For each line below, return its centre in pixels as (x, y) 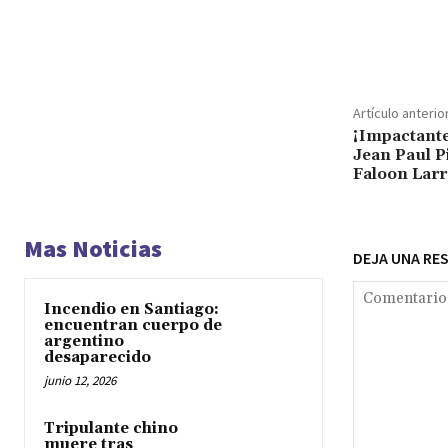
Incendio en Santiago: (131, 309)
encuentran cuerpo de (133, 325)
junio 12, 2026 (80, 380)
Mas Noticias (93, 248)
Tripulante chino (111, 428)
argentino (84, 341)
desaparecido (97, 357)
